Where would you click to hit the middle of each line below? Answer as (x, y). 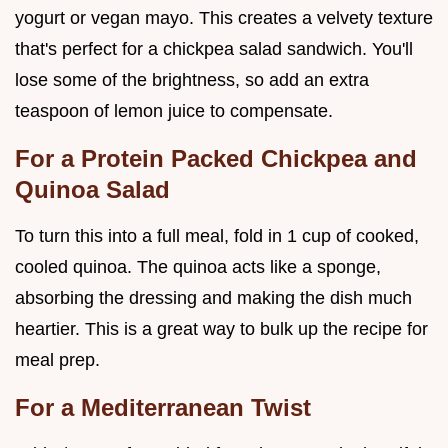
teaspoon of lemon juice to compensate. (174, 110)
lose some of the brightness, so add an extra (192, 79)
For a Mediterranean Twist (163, 407)
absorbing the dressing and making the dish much (213, 297)
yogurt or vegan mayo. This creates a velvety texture (224, 17)
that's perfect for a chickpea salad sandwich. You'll (214, 48)
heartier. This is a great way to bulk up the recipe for (221, 328)
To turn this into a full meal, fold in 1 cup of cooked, (217, 235)
